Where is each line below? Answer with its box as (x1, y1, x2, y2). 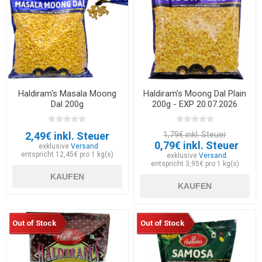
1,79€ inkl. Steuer (163, 130, 227, 140)
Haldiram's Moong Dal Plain (143, 88, 247, 99)
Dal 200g (50, 99, 84, 110)
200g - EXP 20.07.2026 (152, 99, 238, 110)
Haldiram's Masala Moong (18, 88, 116, 99)
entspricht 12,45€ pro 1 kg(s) (20, 150, 113, 159)
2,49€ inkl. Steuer (25, 130, 109, 143)
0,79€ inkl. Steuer (154, 139, 239, 152)
